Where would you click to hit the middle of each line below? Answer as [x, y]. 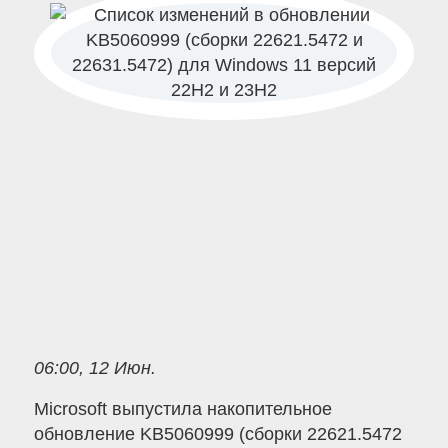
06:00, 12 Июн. [94, 367]
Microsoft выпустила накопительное [182, 409]
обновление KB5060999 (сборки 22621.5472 [217, 434]
